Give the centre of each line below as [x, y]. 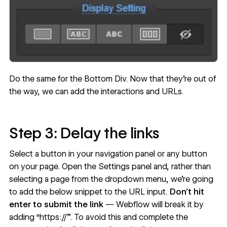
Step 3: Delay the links [84, 133]
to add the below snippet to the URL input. [89, 192]
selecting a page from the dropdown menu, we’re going [111, 179]
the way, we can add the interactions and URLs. [96, 92]
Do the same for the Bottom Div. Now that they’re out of [112, 79]
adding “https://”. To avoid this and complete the [98, 217]
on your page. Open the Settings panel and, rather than [110, 166]
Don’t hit [187, 192]
